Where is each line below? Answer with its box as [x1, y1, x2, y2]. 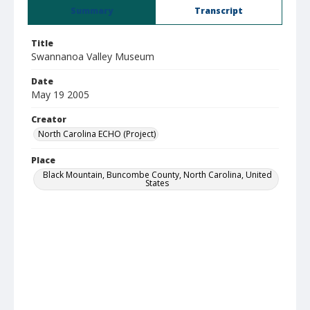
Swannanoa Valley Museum [31, 50, 154, 63]
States [145, 177, 169, 189]
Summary [71, 5, 113, 17]
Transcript [194, 5, 243, 17]
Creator [31, 113, 66, 125]
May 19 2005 [31, 88, 89, 101]
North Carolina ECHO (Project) [38, 128, 156, 140]
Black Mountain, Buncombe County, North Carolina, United [42, 169, 272, 181]
